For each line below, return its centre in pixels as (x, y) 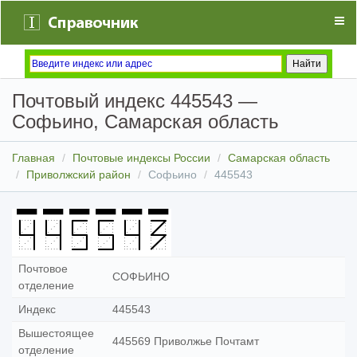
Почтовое (43, 269)
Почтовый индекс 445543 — (135, 101)
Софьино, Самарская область (145, 122)
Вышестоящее (56, 333)
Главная (33, 158)
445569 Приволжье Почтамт (186, 341)
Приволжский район (78, 175)
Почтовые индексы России (141, 158)
